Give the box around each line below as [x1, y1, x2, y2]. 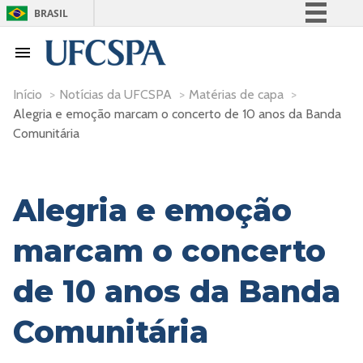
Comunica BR [224, 58, 288, 72]
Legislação [231, 136, 282, 150]
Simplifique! [227, 32, 286, 46]
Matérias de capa [189, 87, 284, 102]
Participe [234, 84, 279, 98]
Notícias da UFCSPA [59, 87, 172, 102]
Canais [240, 162, 273, 176]
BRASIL [34, 6, 68, 20]
